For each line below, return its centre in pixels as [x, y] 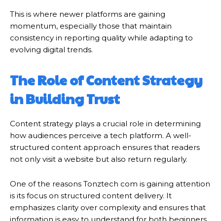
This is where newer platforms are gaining [88, 14]
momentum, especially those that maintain [91, 26]
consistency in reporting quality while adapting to [101, 38]
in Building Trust [65, 99]
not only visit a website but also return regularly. [99, 159]
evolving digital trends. [51, 50]
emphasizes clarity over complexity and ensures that [108, 208]
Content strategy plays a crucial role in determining [105, 124]
